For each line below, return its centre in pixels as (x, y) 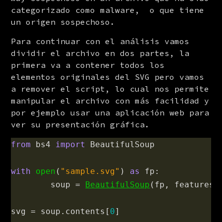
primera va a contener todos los (88, 65)
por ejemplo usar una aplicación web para (110, 112)
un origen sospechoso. (63, 22)
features (194, 185)
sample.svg (90, 171)
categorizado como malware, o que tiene (108, 10)
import (71, 144)
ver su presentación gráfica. (81, 124)
